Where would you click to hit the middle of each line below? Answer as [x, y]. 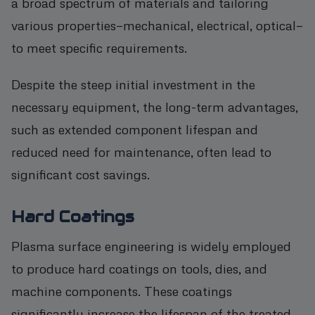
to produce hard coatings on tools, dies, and [139, 268]
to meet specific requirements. [99, 47]
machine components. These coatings [122, 290]
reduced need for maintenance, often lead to [141, 151]
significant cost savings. [81, 174]
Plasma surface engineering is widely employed [151, 245]
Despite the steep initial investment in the [133, 84]
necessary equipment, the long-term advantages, [155, 106]
